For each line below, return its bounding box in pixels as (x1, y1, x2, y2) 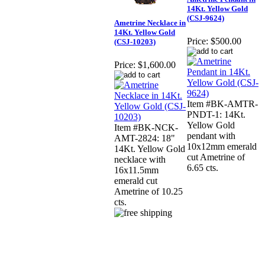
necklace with (114, 154, 166, 165)
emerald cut (114, 176, 157, 186)
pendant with (187, 131, 235, 141)
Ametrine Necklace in (114, 18, 186, 28)
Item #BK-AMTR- (187, 99, 258, 109)
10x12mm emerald (187, 141, 257, 152)
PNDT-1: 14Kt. (187, 109, 245, 120)
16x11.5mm (114, 165, 159, 176)
